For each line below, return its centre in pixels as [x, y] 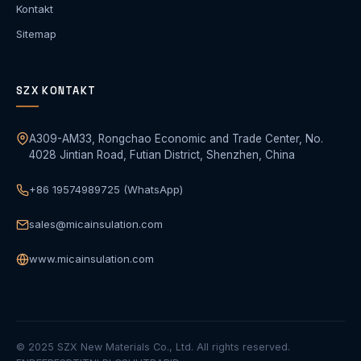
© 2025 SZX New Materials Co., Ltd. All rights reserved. [153, 346]
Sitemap [36, 33]
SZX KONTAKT [56, 90]
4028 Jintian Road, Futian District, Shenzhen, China [162, 154]
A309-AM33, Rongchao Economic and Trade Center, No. [176, 138]
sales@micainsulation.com [96, 224]
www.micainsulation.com [91, 258]
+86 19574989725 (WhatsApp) [106, 189]
